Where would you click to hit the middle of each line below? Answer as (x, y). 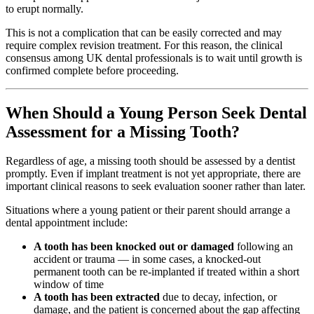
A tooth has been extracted (97, 297)
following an (264, 247)
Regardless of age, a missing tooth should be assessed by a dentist (150, 161)
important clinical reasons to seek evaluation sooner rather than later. (156, 186)
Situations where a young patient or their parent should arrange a (148, 210)
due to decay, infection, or (218, 297)
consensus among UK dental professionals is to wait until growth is (154, 57)
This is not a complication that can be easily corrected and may (144, 32)
